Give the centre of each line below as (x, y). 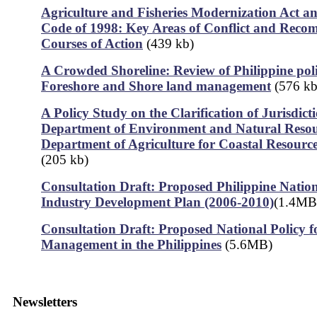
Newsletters (45, 302)
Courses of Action (92, 44)
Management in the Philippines (131, 244)
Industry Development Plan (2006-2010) (157, 202)
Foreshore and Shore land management (156, 86)
